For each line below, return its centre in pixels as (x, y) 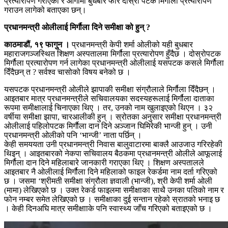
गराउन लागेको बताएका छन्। (45, 10)
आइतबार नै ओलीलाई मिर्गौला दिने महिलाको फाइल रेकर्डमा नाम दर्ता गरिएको (111, 172)
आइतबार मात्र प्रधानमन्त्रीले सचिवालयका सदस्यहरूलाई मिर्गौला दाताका (109, 98)
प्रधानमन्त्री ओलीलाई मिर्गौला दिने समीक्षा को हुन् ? (77, 27)
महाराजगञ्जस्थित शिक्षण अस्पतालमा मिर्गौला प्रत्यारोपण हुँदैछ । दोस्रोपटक (112, 53)
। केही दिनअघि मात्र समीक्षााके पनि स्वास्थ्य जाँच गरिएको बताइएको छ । (108, 208)
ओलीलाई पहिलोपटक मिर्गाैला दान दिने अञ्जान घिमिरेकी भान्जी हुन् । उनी (108, 126)
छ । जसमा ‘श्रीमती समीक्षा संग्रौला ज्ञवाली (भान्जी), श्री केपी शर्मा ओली (108, 181)
